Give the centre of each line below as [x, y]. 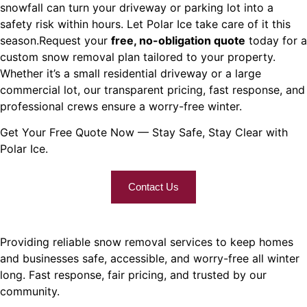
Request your [75, 40]
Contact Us [153, 187]
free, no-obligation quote [178, 40]
